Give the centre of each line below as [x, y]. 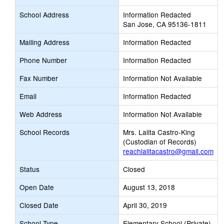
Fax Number [39, 78]
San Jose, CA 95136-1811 [165, 24]
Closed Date [39, 205]
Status [29, 169]
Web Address [41, 114]
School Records [44, 132]
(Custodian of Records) [160, 141]
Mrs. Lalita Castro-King [159, 132]
